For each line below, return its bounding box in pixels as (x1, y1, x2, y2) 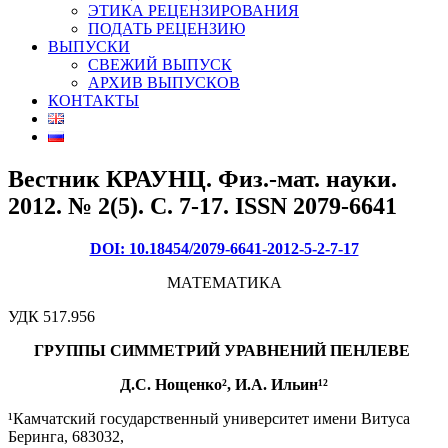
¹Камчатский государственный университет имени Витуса (8, 409, 410, 427)
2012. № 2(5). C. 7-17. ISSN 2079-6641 (8, 192, 397, 219)
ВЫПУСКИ (48, 38, 130, 55)
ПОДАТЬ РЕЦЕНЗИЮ (88, 20, 245, 37)
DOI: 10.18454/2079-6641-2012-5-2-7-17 (89, 239, 359, 257)
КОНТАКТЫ (48, 92, 139, 109)
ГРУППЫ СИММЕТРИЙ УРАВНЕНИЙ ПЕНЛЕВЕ (34, 341, 414, 359)
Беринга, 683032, (8, 427, 124, 445)
